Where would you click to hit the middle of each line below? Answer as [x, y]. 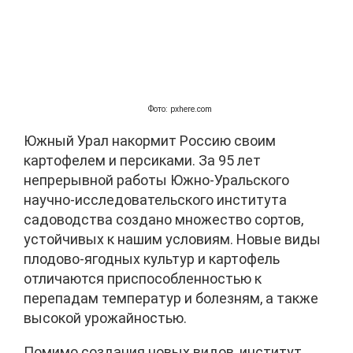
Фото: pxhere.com [180, 110]
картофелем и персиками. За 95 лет [142, 161]
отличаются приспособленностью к [143, 279]
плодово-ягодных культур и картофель [152, 259]
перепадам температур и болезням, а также [171, 299]
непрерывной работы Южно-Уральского [156, 180]
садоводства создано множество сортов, [163, 220]
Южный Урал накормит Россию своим [150, 141]
